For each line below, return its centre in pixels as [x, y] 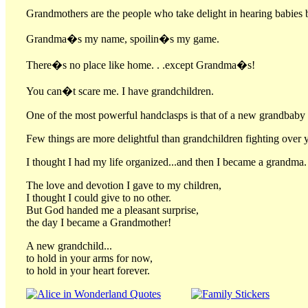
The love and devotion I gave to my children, [124, 185]
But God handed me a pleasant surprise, [112, 210]
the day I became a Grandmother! [99, 222]
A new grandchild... [69, 245]
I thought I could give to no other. [99, 197]
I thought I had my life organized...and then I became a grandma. [166, 162]
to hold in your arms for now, [89, 258]
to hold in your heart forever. [88, 270]
